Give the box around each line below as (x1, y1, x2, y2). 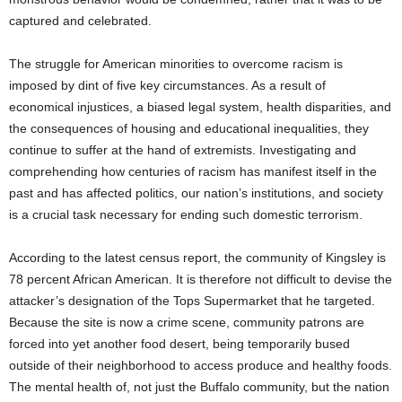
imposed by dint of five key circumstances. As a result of (9, 77, 326, 92)
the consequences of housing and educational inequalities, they (9, 120, 369, 135)
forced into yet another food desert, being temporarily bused (9, 336, 350, 351)
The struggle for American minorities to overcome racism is (9, 56, 343, 71)
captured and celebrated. (9, 13, 152, 28)
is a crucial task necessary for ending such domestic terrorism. (9, 206, 363, 222)
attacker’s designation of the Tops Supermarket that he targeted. (9, 293, 375, 308)
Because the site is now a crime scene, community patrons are (9, 314, 364, 329)
